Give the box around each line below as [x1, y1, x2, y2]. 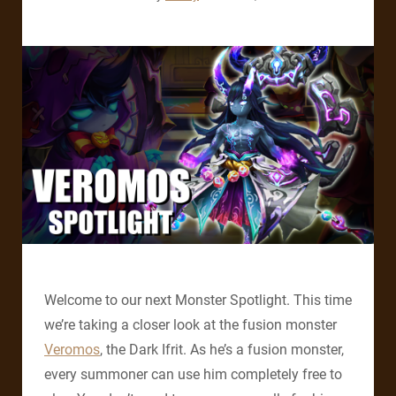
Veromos [44, 340, 100, 358]
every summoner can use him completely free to [44, 365, 342, 383]
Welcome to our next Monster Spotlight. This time [44, 291, 352, 308]
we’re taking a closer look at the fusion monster [44, 316, 337, 333]
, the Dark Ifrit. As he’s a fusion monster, [100, 340, 344, 358]
